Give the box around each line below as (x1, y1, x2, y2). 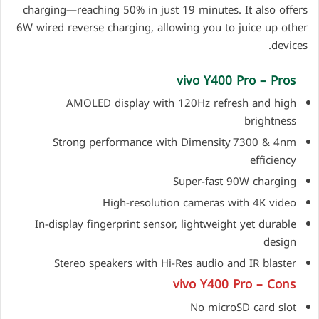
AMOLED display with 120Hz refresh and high (66, 93, 296, 114)
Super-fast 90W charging (172, 172, 296, 192)
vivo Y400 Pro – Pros (177, 68, 296, 92)
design (263, 232, 296, 253)
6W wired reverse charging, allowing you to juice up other (16, 17, 308, 38)
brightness (244, 111, 296, 132)
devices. (271, 35, 308, 56)
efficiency (249, 150, 296, 171)
